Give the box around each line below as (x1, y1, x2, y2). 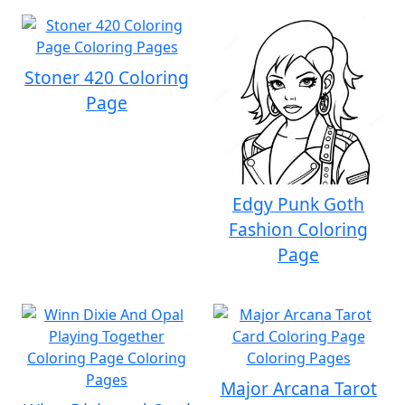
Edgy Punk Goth (232, 192, 364, 216)
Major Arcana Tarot (220, 376, 377, 400)
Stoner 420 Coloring (24, 65, 189, 89)
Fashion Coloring (229, 217, 368, 241)
